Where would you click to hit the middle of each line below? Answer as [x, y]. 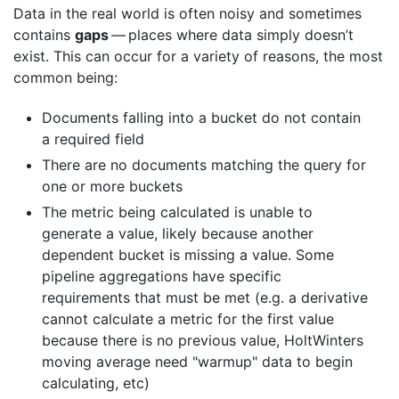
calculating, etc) [96, 383]
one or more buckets [112, 186]
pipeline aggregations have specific [162, 276]
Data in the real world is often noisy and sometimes [187, 14]
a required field [93, 139]
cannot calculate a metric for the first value [188, 318]
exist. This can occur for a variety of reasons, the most [198, 57]
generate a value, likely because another [178, 233]
